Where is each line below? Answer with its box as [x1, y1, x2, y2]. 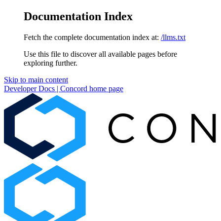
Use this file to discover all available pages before [24, 49, 177, 58]
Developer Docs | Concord [4, 84, 87, 93]
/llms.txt [161, 33, 185, 41]
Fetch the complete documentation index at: [24, 33, 159, 41]
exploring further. [24, 58, 77, 67]
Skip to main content [4, 75, 68, 84]
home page [87, 84, 123, 93]
